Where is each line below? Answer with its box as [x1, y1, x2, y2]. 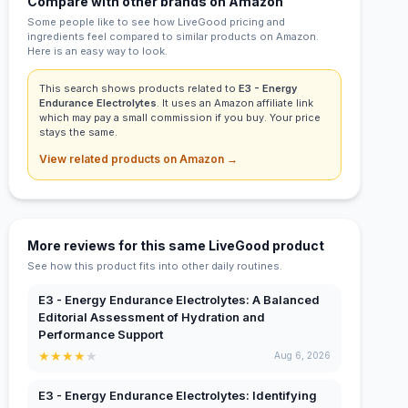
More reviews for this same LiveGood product [27, 237, 325, 253]
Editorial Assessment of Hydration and [38, 309, 266, 324]
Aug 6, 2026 [273, 350, 331, 362]
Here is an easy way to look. [27, 44, 168, 57]
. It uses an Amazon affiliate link [157, 96, 314, 109]
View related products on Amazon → [39, 151, 239, 166]
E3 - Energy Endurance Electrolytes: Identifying [38, 387, 318, 403]
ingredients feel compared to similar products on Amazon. [27, 29, 320, 43]
